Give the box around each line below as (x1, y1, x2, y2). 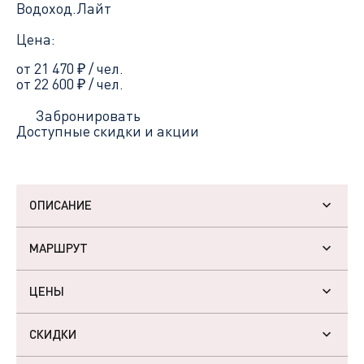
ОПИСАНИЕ (29, 197, 92, 213)
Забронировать (36, 106, 141, 124)
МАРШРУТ (29, 240, 88, 256)
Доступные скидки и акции (16, 121, 199, 140)
